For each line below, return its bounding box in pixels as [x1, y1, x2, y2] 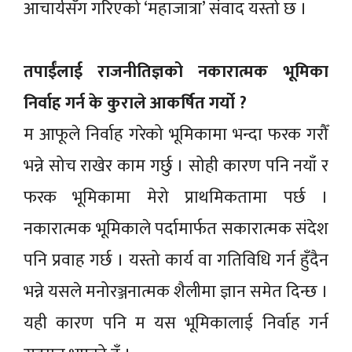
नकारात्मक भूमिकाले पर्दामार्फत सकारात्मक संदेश [24, 214, 328, 244]
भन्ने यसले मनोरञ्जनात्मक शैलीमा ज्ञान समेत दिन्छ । [24, 277, 328, 306]
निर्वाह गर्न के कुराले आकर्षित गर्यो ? [24, 88, 247, 118]
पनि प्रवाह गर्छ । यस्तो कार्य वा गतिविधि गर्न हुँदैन [24, 245, 328, 275]
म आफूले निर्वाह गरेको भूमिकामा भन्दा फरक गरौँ [24, 119, 328, 149]
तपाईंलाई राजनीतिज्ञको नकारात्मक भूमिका [24, 57, 328, 86]
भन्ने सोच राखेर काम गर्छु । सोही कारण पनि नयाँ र [24, 151, 328, 181]
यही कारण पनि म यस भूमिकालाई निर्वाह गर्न [24, 308, 328, 338]
